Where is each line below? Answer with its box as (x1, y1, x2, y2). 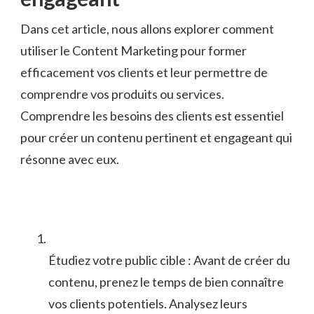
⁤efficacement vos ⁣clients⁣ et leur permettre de (20, 64, 268, 81)
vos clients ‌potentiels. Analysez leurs (48, 296, 247, 312)
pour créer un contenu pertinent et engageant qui (20, 130, 292, 146)
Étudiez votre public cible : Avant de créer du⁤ (48, 252, 290, 268)
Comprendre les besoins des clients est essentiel (20, 108, 284, 124)
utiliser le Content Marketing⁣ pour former (20, 43, 247, 59)
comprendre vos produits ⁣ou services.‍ (20, 86, 224, 102)
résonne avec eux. (20, 151, 119, 168)
